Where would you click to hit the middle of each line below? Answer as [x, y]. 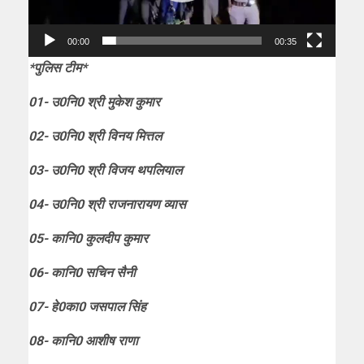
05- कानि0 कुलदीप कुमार [88, 238]
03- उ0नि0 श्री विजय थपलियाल [105, 170]
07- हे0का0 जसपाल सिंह [87, 306]
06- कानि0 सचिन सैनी [82, 272]
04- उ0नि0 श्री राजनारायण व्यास [107, 204]
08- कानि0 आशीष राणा [83, 340]
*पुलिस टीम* [58, 67]
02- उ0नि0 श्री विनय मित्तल [95, 136]
